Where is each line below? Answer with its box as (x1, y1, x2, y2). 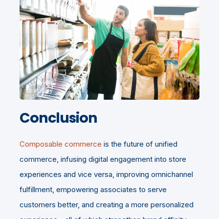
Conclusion (20, 108, 97, 128)
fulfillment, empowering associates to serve (20, 185, 167, 195)
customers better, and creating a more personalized (20, 200, 194, 210)
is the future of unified (102, 139, 177, 149)
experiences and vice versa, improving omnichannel (20, 170, 193, 179)
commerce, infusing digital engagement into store (20, 154, 186, 164)
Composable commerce (20, 139, 102, 149)
